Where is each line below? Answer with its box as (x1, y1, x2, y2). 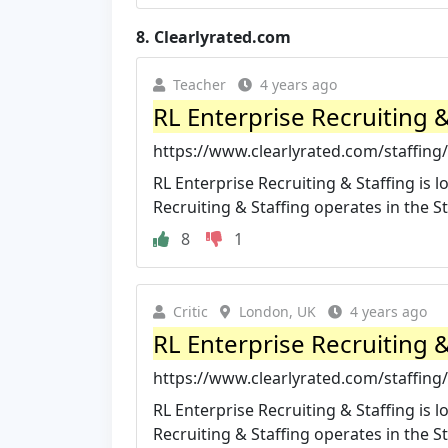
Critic (173, 301, 208, 321)
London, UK (239, 301, 316, 321)
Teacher (173, 74, 226, 94)
